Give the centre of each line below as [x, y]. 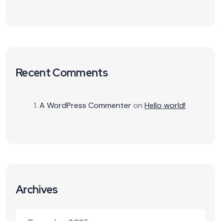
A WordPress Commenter [85, 106]
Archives [37, 190]
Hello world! [165, 106]
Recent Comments [62, 73]
